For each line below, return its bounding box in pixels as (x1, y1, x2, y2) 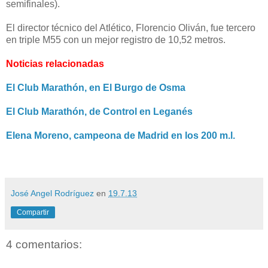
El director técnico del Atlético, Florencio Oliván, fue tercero (6, 22, 255, 33)
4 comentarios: (6, 237, 82, 251)
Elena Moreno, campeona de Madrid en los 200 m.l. (6, 130, 235, 141)
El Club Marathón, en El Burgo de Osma (6, 82, 185, 93)
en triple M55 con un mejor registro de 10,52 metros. (6, 34, 226, 45)
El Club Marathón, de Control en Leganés (6, 106, 193, 117)
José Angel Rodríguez (11, 188, 94, 198)
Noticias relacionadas (6, 58, 104, 69)
